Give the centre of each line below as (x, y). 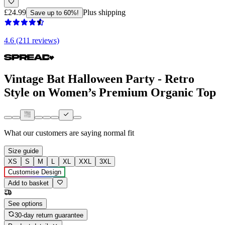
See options (25, 204)
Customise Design (35, 172)
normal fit (119, 133)
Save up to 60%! (54, 13)
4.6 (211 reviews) (32, 40)
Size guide (23, 151)
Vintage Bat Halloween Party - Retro (99, 79)
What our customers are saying (53, 133)
